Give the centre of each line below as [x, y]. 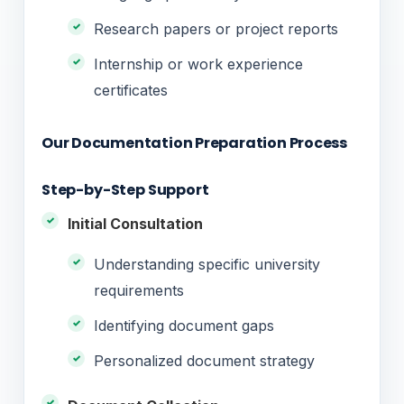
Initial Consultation [135, 223]
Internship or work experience [198, 64]
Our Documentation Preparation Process [195, 142]
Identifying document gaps [184, 325]
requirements [139, 290]
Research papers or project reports [216, 28]
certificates [131, 90]
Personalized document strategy [204, 360]
